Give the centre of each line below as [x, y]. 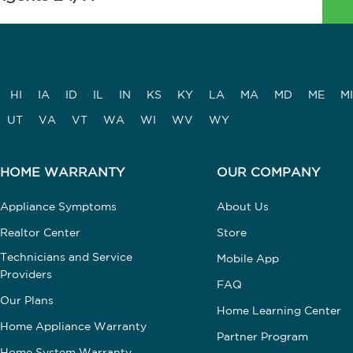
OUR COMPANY [268, 173]
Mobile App [247, 259]
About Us [242, 207]
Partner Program [262, 337]
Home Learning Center [279, 311]
